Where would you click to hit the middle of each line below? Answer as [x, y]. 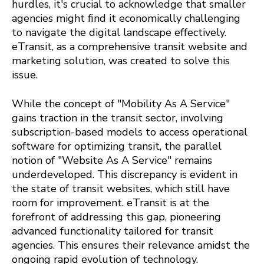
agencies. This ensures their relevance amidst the [131, 245]
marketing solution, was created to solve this [121, 61]
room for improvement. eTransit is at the [110, 203]
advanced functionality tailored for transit [113, 231]
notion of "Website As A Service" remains [112, 161]
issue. [25, 75]
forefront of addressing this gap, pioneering [116, 217]
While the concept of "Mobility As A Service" [121, 104]
